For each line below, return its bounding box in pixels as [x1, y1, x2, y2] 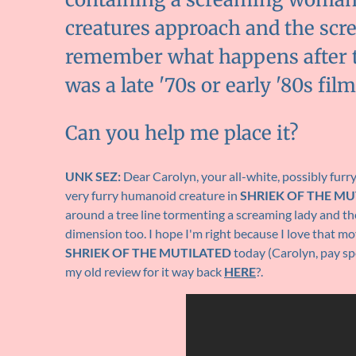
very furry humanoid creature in [65, 188, 240, 203]
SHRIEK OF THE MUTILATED [65, 245, 231, 261]
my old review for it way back [65, 264, 224, 280]
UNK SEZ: [65, 168, 123, 184]
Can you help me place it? [65, 121, 299, 146]
